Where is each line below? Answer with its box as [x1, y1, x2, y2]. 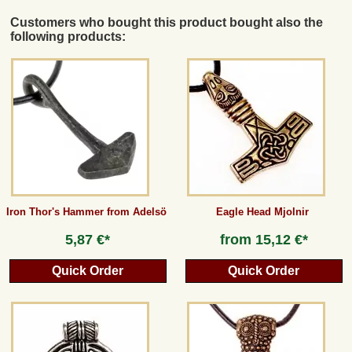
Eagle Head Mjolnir [215, 205, 309, 218]
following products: [10, 30, 126, 44]
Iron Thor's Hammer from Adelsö [5, 205, 167, 218]
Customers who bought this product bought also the [10, 16, 324, 30]
